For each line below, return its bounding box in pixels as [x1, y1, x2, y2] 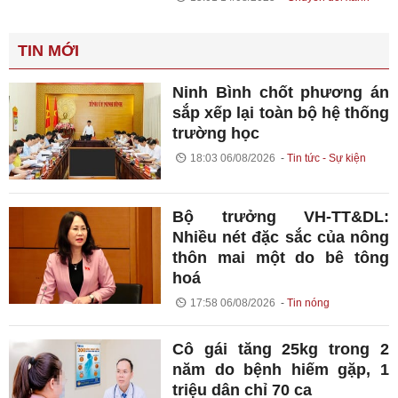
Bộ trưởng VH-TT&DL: [172, 208, 389, 226]
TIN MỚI [18, 41, 79, 60]
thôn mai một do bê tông [172, 249, 389, 267]
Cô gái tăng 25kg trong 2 [172, 340, 389, 358]
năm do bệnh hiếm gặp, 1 [172, 361, 389, 378]
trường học [172, 123, 260, 142]
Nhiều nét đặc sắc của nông [172, 228, 389, 246]
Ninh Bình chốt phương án [172, 83, 389, 101]
